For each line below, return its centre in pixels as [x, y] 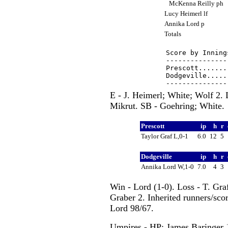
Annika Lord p [185, 23]
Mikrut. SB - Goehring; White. [167, 106]
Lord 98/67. [132, 208]
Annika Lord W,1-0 [168, 166]
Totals [173, 34]
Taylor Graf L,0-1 [165, 136]
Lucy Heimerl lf [187, 13]
